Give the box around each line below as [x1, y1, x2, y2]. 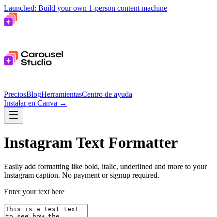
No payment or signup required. [60, 170, 159, 179]
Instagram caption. [4, 170, 60, 179]
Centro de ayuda [82, 90, 132, 98]
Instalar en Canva [4, 99, 57, 107]
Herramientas [41, 90, 82, 98]
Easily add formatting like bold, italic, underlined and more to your [4, 162, 207, 170]
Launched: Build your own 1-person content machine [4, 4, 167, 12]
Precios [4, 90, 26, 98]
